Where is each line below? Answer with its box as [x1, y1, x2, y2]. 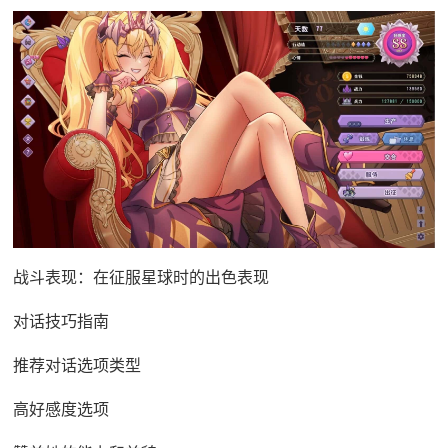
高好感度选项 [12, 399, 109, 420]
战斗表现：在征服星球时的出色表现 [12, 267, 269, 288]
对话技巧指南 [12, 311, 109, 332]
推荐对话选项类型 [12, 355, 141, 376]
